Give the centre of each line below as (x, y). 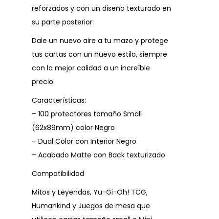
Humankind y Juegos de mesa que (91, 206)
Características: (59, 100)
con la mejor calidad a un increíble (91, 68)
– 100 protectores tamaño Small (87, 114)
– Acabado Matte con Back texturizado (99, 155)
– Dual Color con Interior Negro (84, 142)
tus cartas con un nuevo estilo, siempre (99, 55)
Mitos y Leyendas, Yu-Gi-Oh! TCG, (90, 192)
